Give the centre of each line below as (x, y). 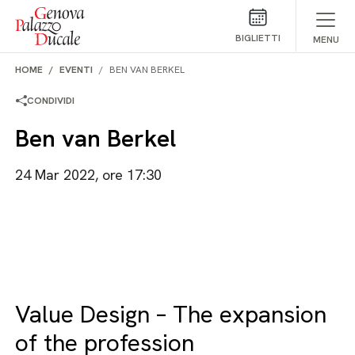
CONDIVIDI (51, 101)
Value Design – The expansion (171, 314)
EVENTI (76, 70)
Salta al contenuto (61, 15)
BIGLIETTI (258, 38)
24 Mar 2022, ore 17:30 (89, 175)
